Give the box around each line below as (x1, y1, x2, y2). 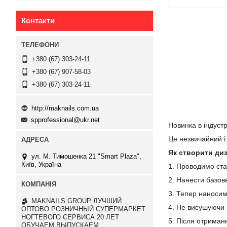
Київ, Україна (21, 161, 61, 169)
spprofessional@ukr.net (31, 116, 100, 124)
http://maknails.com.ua (31, 104, 99, 112)
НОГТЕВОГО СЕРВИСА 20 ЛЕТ (21, 213, 119, 221)
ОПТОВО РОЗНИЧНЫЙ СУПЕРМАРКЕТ (21, 205, 145, 213)
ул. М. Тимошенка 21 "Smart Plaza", (31, 153, 141, 161)
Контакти (21, 16, 55, 25)
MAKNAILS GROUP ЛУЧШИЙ (31, 197, 122, 205)
